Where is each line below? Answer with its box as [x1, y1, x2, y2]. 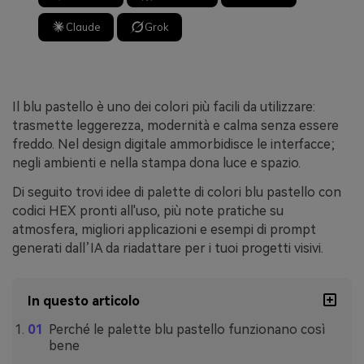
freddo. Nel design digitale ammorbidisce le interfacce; [12, 136, 335, 152]
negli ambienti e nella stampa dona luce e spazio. [12, 154, 301, 171]
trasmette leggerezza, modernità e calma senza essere [12, 117, 339, 133]
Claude [66, 19, 102, 33]
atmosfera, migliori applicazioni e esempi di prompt [12, 221, 316, 237]
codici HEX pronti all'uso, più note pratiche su [12, 202, 284, 219]
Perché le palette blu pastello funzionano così [48, 322, 325, 338]
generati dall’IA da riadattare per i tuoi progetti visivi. [12, 240, 323, 256]
